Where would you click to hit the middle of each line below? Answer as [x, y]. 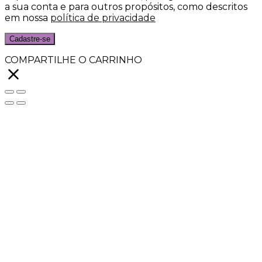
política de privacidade [103, 18]
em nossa [27, 18]
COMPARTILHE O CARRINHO [73, 60]
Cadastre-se [30, 39]
